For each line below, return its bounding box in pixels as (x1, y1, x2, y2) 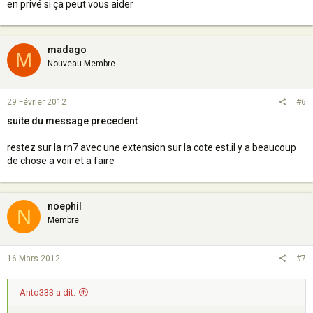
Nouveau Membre (48, 59, 115, 68)
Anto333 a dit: (20, 286, 75, 298)
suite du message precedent (7, 115, 138, 126)
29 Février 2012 (7, 97, 66, 107)
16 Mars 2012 (7, 254, 60, 263)
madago (48, 44, 87, 55)
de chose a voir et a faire (7, 155, 115, 166)
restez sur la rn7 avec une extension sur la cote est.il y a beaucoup (7, 142, 296, 153)
